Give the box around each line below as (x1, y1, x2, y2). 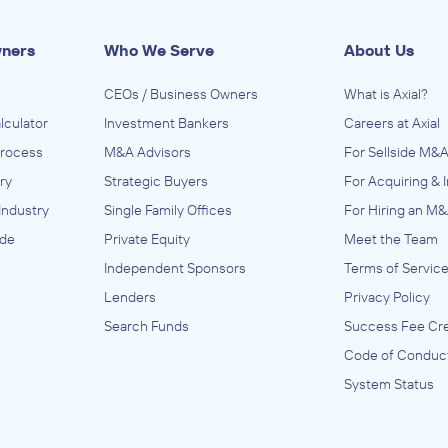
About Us (344, 39, 414, 60)
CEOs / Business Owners (104, 84, 258, 103)
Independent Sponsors (104, 258, 246, 277)
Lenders (104, 287, 156, 306)
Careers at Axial (344, 113, 440, 132)
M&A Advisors (104, 142, 191, 161)
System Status (344, 374, 434, 393)
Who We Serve (104, 39, 214, 60)
